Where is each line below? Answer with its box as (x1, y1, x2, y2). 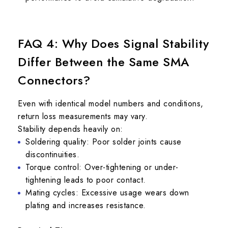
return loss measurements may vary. (18, 110, 148, 122)
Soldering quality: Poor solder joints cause (25, 136, 182, 148)
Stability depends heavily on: (18, 123, 123, 135)
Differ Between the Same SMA (18, 53, 190, 71)
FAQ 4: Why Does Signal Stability (18, 35, 209, 52)
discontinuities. (25, 149, 79, 160)
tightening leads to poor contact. (25, 174, 146, 186)
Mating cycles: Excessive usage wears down (25, 187, 189, 198)
